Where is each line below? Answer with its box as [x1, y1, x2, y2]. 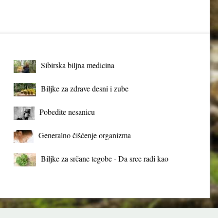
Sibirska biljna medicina [40, 60, 114, 70]
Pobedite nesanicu [39, 107, 95, 117]
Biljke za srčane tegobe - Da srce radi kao [40, 153, 168, 163]
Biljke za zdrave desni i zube [40, 83, 128, 93]
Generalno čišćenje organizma [38, 130, 131, 140]
